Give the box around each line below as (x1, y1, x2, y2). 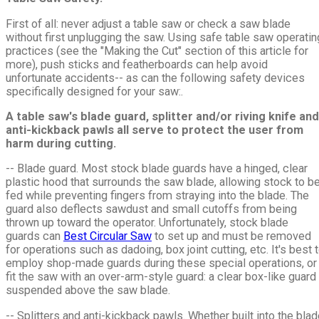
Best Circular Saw (63, 229, 152, 244)
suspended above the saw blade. (6, 283, 170, 298)
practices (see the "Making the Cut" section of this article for (6, 43, 308, 58)
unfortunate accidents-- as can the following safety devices (6, 70, 305, 85)
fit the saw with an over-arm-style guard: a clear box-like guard (6, 270, 316, 284)
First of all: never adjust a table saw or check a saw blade (6, 16, 291, 31)
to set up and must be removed (152, 229, 311, 244)
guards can (6, 229, 63, 244)
